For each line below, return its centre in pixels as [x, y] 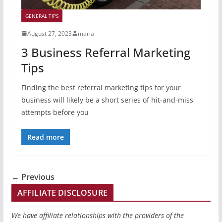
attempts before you [55, 112]
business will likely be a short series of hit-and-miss [107, 100]
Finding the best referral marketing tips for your [101, 87]
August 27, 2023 [49, 33]
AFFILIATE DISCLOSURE [62, 193]
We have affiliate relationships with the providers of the [97, 215]
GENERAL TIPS [42, 16]
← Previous [33, 177]
